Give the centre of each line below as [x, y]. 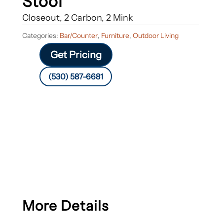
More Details [65, 205]
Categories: [41, 35]
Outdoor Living [155, 35]
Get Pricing [76, 55]
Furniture [115, 35]
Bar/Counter [78, 35]
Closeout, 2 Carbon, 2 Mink [77, 18]
